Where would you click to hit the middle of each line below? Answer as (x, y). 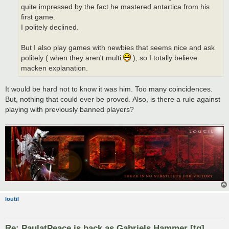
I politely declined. (50, 28)
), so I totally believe (164, 58)
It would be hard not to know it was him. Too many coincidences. (109, 89)
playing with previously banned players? (70, 110)
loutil (12, 199)
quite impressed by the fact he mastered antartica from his (115, 7)
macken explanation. (54, 68)
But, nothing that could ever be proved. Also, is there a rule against (113, 99)
